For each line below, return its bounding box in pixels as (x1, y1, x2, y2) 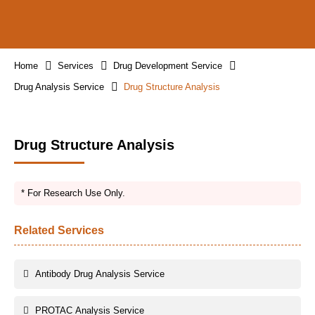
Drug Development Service (113, 60, 222, 71)
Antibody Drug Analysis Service (35, 269, 165, 279)
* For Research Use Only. (21, 188, 125, 198)
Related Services (14, 224, 104, 236)
